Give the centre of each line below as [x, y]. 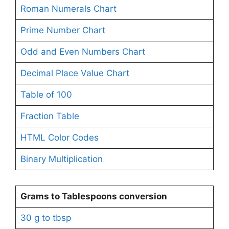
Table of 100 [46, 94]
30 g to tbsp [45, 217]
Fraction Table [50, 116]
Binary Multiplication [61, 159]
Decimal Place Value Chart [75, 73]
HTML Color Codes [59, 137]
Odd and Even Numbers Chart [83, 51]
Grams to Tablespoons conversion [94, 196]
